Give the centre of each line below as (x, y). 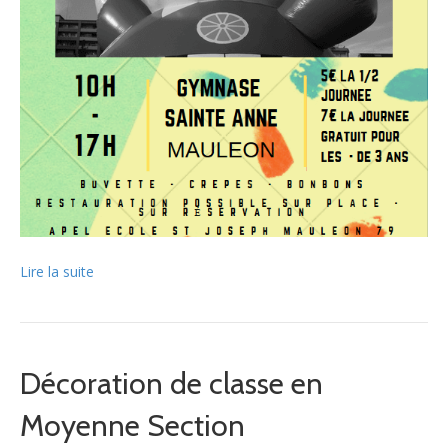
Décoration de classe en (171, 383)
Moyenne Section (132, 425)
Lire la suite (57, 271)
